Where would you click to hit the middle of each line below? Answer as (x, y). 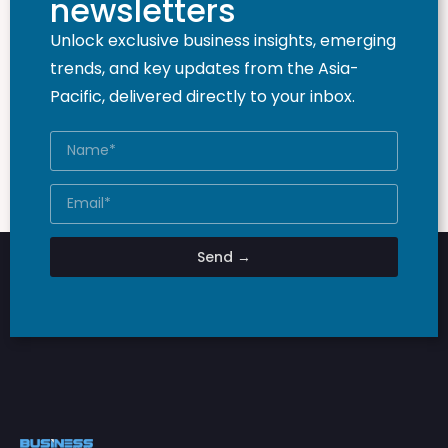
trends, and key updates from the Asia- (204, 68)
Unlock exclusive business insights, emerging (223, 40)
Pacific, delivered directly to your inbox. (202, 96)
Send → (224, 256)
